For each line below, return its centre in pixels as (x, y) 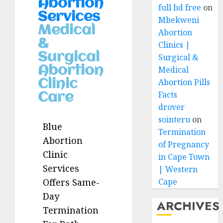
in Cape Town (184, 157)
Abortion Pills (184, 82)
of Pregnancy (184, 144)
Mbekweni (179, 20)
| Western (178, 169)
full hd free (180, 7)
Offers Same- (71, 182)
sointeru (174, 119)
